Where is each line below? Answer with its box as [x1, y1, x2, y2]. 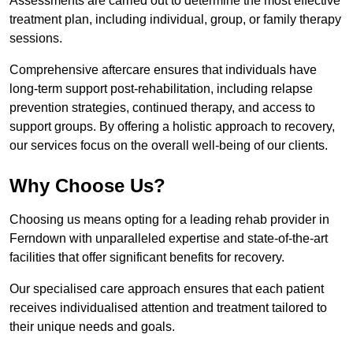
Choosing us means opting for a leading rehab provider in [9, 213, 329, 227]
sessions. [9, 32, 62, 46]
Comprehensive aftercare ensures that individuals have [9, 63, 317, 77]
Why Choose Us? [9, 175, 165, 197]
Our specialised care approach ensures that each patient [9, 282, 324, 296]
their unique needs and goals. [9, 320, 178, 334]
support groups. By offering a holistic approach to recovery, [9, 120, 335, 134]
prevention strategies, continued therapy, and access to [9, 101, 315, 115]
